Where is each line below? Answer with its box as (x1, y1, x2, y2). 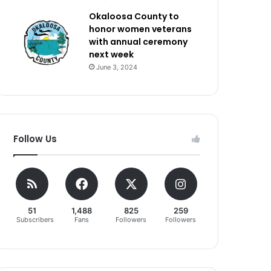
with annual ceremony (89, 36, 188, 48)
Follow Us (13, 132, 57, 145)
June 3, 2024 (96, 63, 138, 71)
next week (89, 48, 134, 60)
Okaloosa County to (89, 10, 180, 22)
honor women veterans (89, 23, 192, 35)
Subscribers (16, 215, 54, 224)
